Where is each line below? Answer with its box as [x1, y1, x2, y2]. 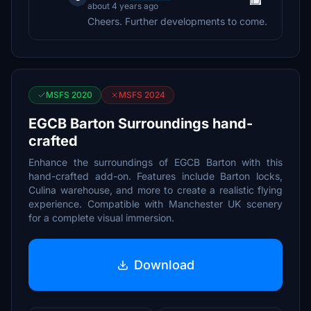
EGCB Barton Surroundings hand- [28, 115, 253, 132]
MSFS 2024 [119, 90, 165, 100]
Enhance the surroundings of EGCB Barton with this [28, 156, 283, 168]
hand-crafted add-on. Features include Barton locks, [28, 170, 283, 182]
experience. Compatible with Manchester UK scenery [28, 198, 283, 210]
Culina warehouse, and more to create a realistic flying [28, 184, 283, 196]
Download [133, 257, 194, 272]
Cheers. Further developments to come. [87, 15, 267, 27]
